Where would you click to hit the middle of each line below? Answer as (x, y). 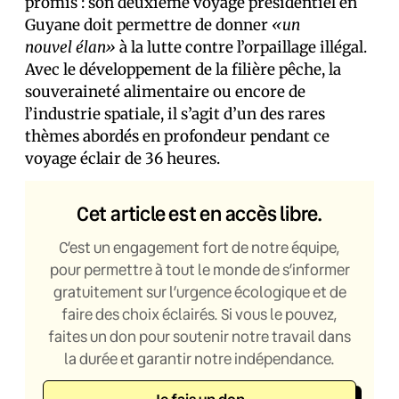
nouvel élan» (70, 47)
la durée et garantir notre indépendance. (199, 358)
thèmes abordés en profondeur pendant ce (177, 136)
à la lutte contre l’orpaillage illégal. (241, 47)
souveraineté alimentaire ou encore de (165, 92)
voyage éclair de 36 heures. (122, 159)
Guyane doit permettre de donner (148, 25)
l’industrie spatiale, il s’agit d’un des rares (175, 114)
